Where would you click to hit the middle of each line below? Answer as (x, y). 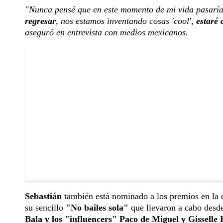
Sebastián (43, 196)
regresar (40, 21)
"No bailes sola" (97, 208)
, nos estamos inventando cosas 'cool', (126, 21)
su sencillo (45, 208)
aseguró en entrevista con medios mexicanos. (107, 33)
